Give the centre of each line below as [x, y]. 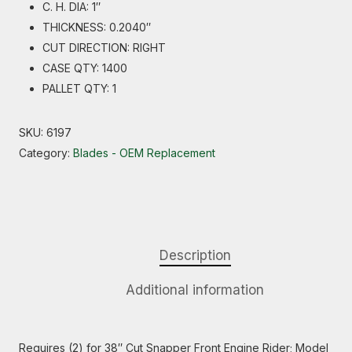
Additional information [195, 290]
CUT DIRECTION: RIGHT [104, 48]
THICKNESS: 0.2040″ [97, 27]
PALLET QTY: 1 [79, 88]
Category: [46, 153]
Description [195, 255]
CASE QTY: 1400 [85, 68]
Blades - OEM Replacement [144, 153]
